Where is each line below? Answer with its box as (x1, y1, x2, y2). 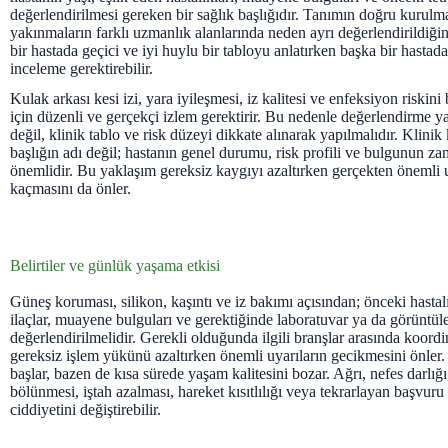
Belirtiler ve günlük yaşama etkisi (10, 257, 220, 275)
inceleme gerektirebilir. (10, 59, 153, 77)
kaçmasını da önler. (10, 180, 131, 198)
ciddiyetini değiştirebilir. (10, 401, 161, 419)
